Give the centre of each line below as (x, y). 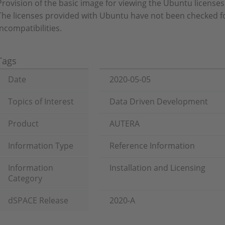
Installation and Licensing (157, 168)
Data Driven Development (159, 101)
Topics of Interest (41, 101)
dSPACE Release (38, 200)
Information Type (41, 146)
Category (25, 178)
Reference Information (152, 146)
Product (23, 124)
